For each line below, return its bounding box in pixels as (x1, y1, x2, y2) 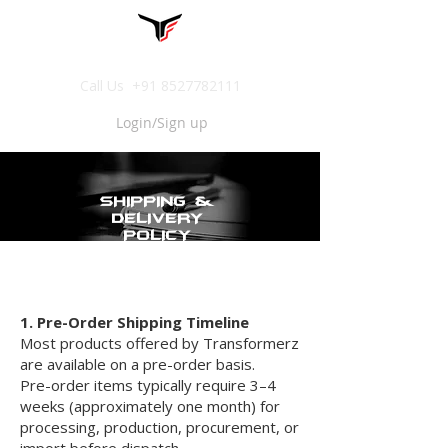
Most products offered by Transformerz (20, 332, 299, 353)
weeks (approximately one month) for (20, 395, 280, 416)
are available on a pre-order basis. (20, 353, 255, 374)
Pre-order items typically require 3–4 (20, 374, 276, 395)
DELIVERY (111, 209, 204, 226)
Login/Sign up (116, 113, 208, 133)
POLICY (123, 226, 192, 243)
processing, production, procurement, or (20, 416, 299, 437)
